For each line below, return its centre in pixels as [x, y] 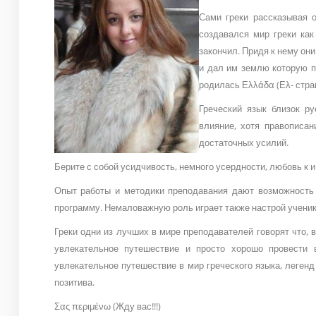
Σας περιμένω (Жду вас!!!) [107, 306]
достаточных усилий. [243, 143]
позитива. [74, 282]
